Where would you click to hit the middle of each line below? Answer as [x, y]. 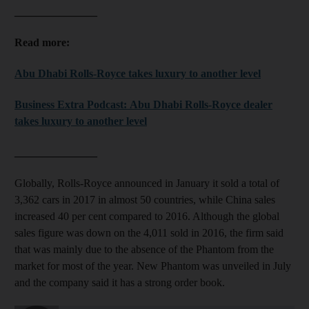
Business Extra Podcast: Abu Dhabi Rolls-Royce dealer [143, 104]
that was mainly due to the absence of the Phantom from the [144, 249]
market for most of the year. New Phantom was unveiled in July [153, 266]
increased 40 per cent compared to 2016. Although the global [147, 216]
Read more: [42, 42]
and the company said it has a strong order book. [120, 282]
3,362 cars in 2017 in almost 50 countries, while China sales [145, 199]
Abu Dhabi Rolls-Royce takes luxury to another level [138, 73]
